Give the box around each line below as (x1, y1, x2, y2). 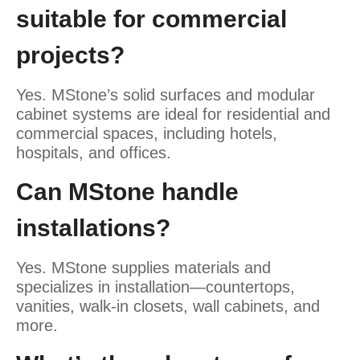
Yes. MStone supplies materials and (16, 258, 271, 276)
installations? (16, 214, 170, 241)
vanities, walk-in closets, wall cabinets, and (16, 297, 320, 315)
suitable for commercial (16, 5, 287, 32)
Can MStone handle (16, 178, 239, 205)
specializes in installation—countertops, (16, 277, 295, 296)
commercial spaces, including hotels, (16, 124, 277, 142)
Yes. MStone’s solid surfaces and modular (16, 85, 315, 104)
